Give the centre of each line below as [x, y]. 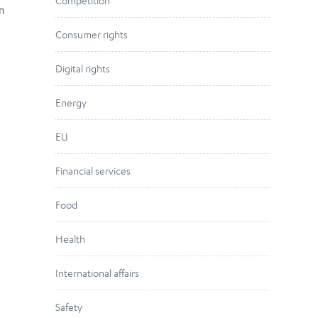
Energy [71, 103]
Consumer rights [92, 35]
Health [71, 239]
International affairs [98, 273]
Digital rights [83, 69]
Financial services [93, 171]
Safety [69, 307]
